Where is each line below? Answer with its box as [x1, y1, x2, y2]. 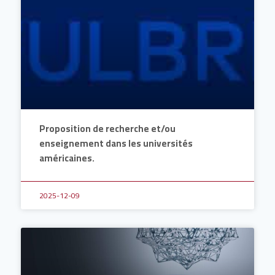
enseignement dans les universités [39, 134, 193, 152]
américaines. [39, 149, 95, 167]
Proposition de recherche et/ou [39, 120, 176, 137]
